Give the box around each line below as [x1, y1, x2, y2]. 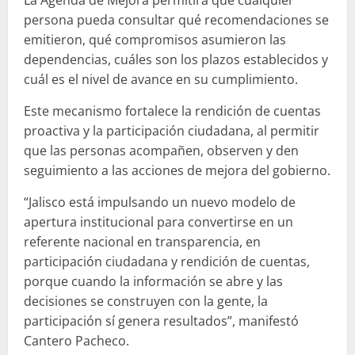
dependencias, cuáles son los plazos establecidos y [24, 50, 328, 68]
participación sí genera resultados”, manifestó [24, 311, 299, 330]
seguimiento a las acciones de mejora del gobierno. [24, 161, 330, 179]
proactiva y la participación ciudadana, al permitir [24, 121, 319, 139]
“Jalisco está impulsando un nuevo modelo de [24, 193, 296, 211]
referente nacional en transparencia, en [24, 232, 261, 250]
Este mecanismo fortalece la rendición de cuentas [24, 101, 321, 120]
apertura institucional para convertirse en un [24, 212, 293, 231]
